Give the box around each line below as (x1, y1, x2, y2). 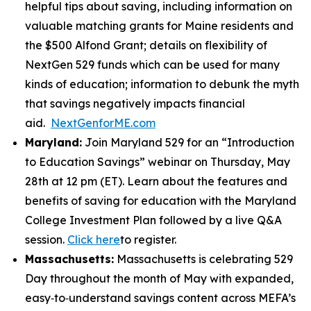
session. (25, 233, 67, 246)
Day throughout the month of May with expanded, (25, 271, 294, 285)
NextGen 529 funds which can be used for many (25, 58, 280, 72)
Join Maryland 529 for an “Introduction (82, 135, 294, 149)
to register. (120, 233, 176, 246)
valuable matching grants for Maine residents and (25, 19, 294, 33)
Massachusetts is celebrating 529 (114, 252, 293, 266)
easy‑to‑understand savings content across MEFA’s (25, 291, 296, 305)
